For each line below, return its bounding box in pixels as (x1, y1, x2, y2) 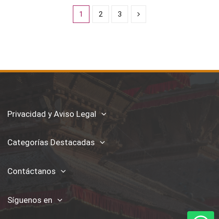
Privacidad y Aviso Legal (7, 109, 96, 119)
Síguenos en (7, 195, 52, 205)
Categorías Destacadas (7, 137, 95, 148)
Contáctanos (7, 166, 56, 176)
